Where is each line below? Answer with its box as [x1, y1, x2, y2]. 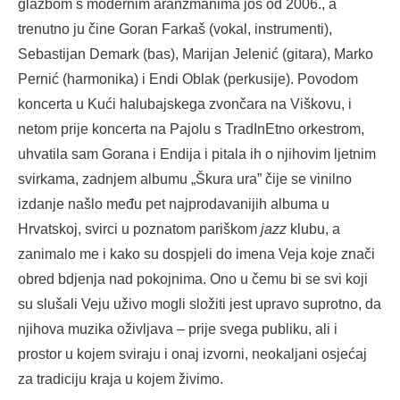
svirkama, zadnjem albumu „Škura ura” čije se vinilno [18, 171, 352, 187]
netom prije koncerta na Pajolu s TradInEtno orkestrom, [18, 121, 364, 137]
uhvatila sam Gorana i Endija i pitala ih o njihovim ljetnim [18, 146, 376, 162]
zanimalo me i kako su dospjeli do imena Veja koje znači [18, 246, 375, 262]
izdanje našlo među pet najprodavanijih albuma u [18, 196, 329, 212]
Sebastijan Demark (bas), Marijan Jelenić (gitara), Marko [18, 46, 373, 62]
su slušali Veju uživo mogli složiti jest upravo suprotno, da [18, 296, 381, 312]
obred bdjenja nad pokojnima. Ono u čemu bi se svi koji [18, 271, 368, 287]
